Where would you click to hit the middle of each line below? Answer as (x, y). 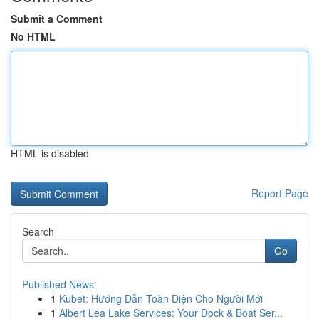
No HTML (33, 36)
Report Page (280, 193)
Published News (58, 284)
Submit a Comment (57, 19)
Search (38, 231)
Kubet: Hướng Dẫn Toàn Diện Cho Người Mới (161, 298)
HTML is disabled (50, 153)
